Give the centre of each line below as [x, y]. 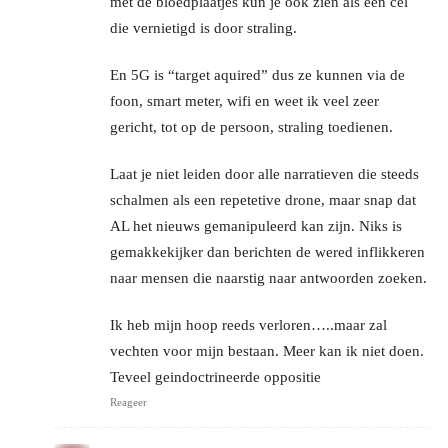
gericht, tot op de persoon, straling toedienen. [251, 126]
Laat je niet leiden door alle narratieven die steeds [264, 173]
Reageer [128, 401]
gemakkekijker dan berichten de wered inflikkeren [267, 251]
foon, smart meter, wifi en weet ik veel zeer [244, 100]
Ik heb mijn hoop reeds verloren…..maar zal [248, 324]
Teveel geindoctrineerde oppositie [215, 376]
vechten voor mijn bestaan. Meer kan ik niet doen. [267, 350]
